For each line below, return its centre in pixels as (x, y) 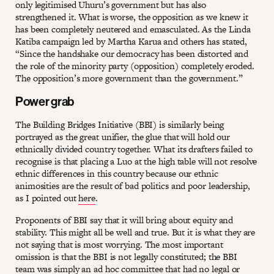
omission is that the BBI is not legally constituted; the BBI (126, 256)
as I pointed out (47, 198)
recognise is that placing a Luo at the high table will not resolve (136, 161)
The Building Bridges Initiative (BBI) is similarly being (120, 124)
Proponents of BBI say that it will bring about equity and (124, 220)
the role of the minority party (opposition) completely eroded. (135, 65)
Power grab (45, 101)
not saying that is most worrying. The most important (119, 244)
